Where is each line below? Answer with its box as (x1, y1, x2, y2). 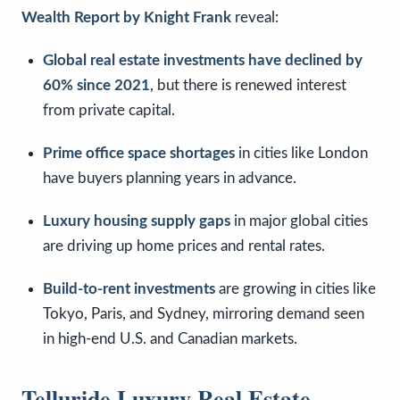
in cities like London (235, 145, 368, 161)
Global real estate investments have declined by (43, 52, 362, 68)
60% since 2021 (43, 77, 150, 93)
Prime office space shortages (43, 145, 235, 161)
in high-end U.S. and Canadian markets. (43, 330, 297, 346)
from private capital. (43, 102, 175, 118)
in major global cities (230, 212, 368, 229)
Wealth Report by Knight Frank (21, 9, 231, 25)
